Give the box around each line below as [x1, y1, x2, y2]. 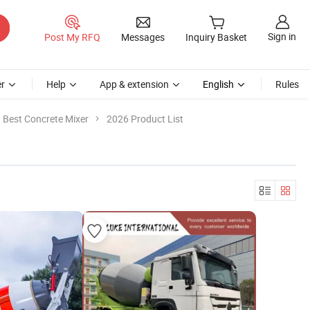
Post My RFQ [44, 30, 100, 44]
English [203, 77, 234, 91]
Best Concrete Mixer [3, 112, 89, 125]
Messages [121, 30, 165, 44]
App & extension [100, 77, 169, 91]
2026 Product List [107, 112, 183, 125]
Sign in [268, 30, 296, 44]
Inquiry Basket [185, 30, 247, 44]
